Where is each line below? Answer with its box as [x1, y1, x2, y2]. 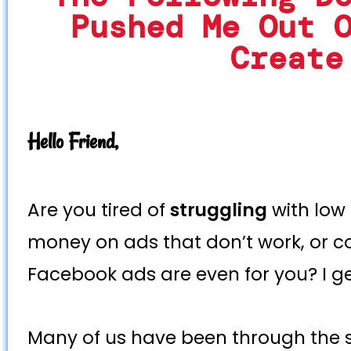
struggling [170, 197, 267, 223]
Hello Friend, [27, 127, 118, 157]
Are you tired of [27, 197, 170, 223]
